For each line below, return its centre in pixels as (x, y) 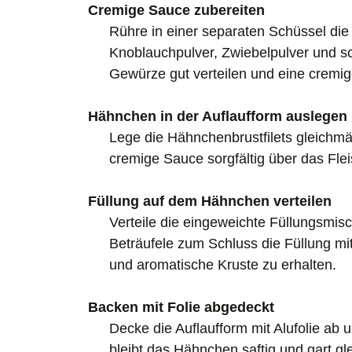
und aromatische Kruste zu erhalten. (223, 264)
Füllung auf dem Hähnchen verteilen (210, 201)
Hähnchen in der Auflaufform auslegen (218, 116)
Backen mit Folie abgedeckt (181, 307)
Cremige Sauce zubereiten (176, 10)
